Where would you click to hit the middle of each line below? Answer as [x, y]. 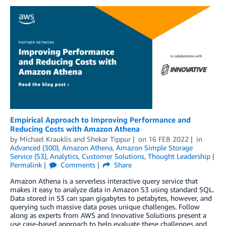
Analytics [64, 156]
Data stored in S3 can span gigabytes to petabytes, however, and [111, 198]
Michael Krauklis [45, 139]
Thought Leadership [179, 156]
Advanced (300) [34, 148]
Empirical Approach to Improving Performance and [100, 120]
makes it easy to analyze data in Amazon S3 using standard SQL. [112, 190]
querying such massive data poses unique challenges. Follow [105, 207]
